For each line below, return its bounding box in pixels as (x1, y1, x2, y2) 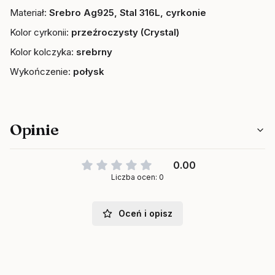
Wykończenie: (10, 66, 71, 77)
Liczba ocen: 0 (111, 172, 164, 182)
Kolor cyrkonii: (10, 26, 71, 38)
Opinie (10, 120, 59, 139)
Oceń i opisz (118, 208, 172, 219)
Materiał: (10, 7, 49, 18)
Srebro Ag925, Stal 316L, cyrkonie (49, 7, 206, 18)
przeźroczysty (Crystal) (71, 26, 179, 38)
